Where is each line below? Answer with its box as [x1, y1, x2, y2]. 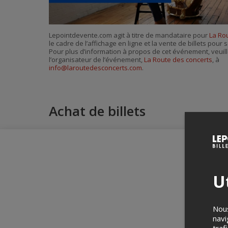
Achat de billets [49, 102, 146, 120]
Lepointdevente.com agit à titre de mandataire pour [49, 31, 209, 40]
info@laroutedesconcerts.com [49, 63, 142, 73]
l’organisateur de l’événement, [49, 55, 144, 65]
